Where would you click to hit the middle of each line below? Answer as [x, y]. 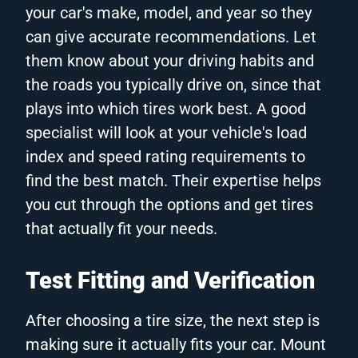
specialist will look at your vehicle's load [166, 132]
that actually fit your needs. [121, 228]
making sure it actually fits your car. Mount [176, 344]
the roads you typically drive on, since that [173, 84]
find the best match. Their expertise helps [173, 180]
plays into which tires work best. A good [166, 108]
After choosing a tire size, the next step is [173, 320]
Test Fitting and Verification [170, 280]
